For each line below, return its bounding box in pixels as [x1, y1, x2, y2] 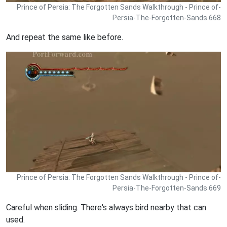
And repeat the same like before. [6, 32, 123, 42]
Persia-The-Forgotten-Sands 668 [112, 13, 221, 22]
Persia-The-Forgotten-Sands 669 [112, 183, 221, 192]
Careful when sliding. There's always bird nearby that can [6, 202, 206, 212]
